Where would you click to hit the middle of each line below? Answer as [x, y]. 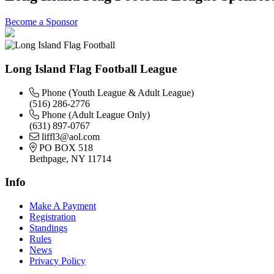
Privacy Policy [57, 261]
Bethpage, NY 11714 [70, 158]
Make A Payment [63, 206]
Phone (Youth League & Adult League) [117, 92]
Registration [53, 217]
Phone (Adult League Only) [94, 114]
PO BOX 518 [65, 147]
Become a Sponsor [41, 22]
